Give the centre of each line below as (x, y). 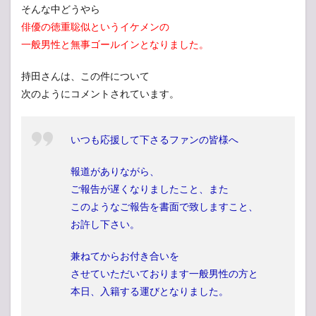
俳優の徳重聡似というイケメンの (95, 27)
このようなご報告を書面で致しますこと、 (164, 207)
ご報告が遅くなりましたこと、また (150, 189)
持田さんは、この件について (85, 76)
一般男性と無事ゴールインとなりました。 (115, 44)
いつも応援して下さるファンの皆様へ (154, 140)
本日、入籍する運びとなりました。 (150, 291)
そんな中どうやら (61, 9)
